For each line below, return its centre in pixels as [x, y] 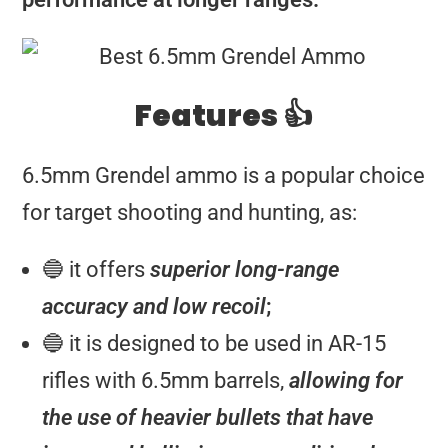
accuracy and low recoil [154, 306]
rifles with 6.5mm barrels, [166, 380]
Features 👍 [224, 116]
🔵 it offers [94, 269]
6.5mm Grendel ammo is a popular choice [224, 175]
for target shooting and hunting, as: [190, 212]
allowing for [346, 380]
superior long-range [242, 269]
